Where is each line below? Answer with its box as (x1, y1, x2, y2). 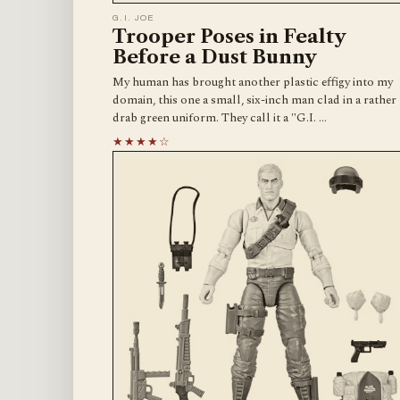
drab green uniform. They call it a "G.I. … (112, 108, 327, 127)
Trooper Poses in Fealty (112, 24, 346, 47)
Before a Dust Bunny (112, 45, 317, 68)
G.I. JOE (112, 12, 155, 22)
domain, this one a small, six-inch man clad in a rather (112, 90, 396, 109)
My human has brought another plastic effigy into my (112, 72, 393, 91)
